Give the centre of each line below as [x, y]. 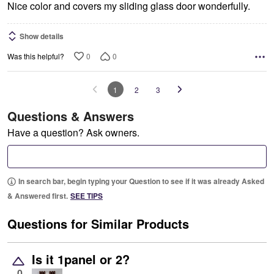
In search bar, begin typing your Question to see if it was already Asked [141, 181]
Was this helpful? [36, 56]
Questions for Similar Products [98, 224]
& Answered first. [38, 196]
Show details [42, 36]
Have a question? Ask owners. [73, 133]
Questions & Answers [71, 116]
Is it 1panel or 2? [81, 259]
